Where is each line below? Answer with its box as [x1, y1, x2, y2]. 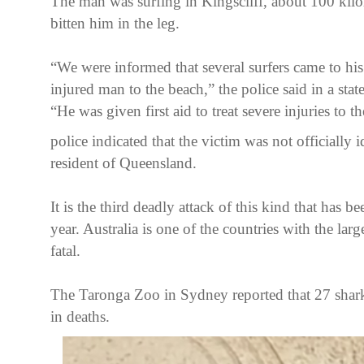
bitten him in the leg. [50, 14, 180, 32]
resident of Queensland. [50, 154, 197, 171]
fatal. [50, 241, 80, 259]
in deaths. [50, 307, 110, 325]
